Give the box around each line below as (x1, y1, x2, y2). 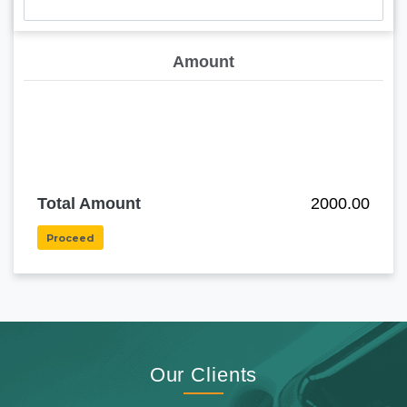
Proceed (46, 231, 95, 244)
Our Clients (149, 362, 258, 386)
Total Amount (37, 194, 142, 213)
